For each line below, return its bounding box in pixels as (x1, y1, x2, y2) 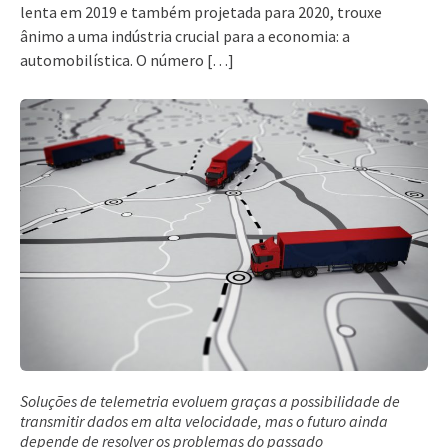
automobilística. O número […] (20, 50, 234, 70)
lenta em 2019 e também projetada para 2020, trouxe (20, 2, 382, 22)
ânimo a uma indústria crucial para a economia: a (20, 26, 350, 46)
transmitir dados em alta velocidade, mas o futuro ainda (20, 410, 388, 431)
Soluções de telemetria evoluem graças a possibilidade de (20, 390, 400, 411)
